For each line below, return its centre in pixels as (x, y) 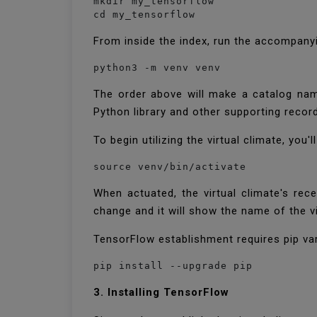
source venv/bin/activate (170, 167)
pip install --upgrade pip (173, 266)
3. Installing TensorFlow (161, 292)
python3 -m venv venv (157, 68)
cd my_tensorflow (144, 15)
